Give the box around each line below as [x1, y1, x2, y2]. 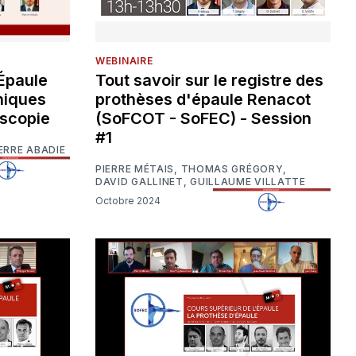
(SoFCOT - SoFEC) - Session [95, 109, 311, 129]
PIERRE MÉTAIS [95, 163, 175, 176]
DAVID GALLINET [95, 176, 184, 188]
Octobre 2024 [103, 194, 161, 207]
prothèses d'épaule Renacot [95, 90, 311, 110]
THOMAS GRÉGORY [180, 163, 284, 176]
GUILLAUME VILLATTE [190, 176, 306, 188]
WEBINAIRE [95, 55, 153, 68]
